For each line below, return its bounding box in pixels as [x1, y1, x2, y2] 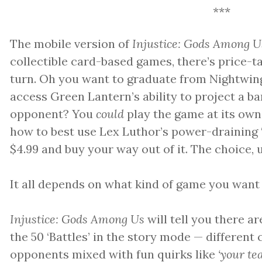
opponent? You [10, 106, 96, 121]
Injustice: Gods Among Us [10, 211, 145, 226]
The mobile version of [10, 36, 133, 51]
